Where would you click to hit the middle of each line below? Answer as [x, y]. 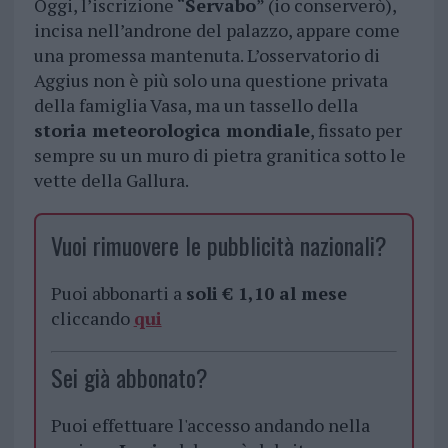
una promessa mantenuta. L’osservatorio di [206, 55]
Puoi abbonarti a [118, 293]
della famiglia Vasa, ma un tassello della [195, 105]
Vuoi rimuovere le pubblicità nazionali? [218, 245]
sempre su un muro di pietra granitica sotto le [219, 155]
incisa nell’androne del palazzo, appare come [216, 30]
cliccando [92, 318]
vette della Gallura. [111, 180]
